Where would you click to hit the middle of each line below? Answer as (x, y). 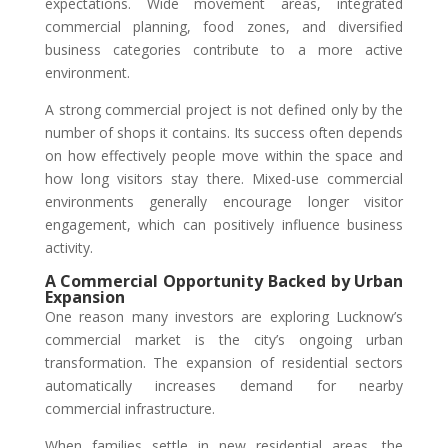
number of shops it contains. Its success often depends (224, 133)
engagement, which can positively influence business (224, 225)
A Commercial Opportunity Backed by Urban (224, 281)
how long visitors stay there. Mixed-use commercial (224, 179)
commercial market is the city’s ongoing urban (224, 340)
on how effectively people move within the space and (224, 156)
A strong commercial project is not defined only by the (224, 110)
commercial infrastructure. (131, 409)
